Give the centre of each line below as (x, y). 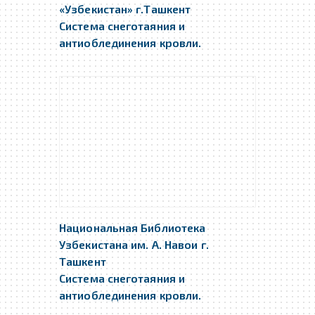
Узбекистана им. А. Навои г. (134, 244)
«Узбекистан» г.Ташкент (125, 9)
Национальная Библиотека (133, 227)
